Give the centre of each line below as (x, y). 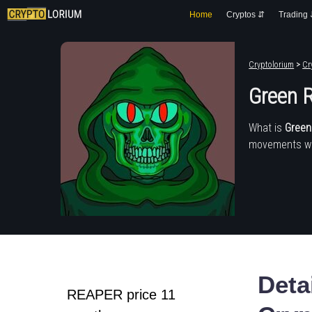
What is (267, 127)
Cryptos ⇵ (245, 15)
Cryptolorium (272, 65)
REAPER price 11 (122, 295)
